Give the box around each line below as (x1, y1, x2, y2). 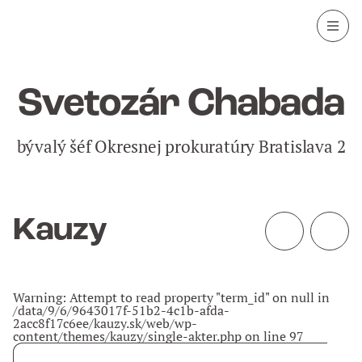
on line (242, 328, 289, 344)
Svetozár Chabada (17, 86, 345, 124)
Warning (13, 289, 62, 305)
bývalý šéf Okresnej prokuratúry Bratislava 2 (16, 136, 346, 158)
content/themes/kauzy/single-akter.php (13, 328, 242, 344)
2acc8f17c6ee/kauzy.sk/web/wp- (13, 315, 197, 331)
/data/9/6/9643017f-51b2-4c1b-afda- (13, 302, 229, 318)
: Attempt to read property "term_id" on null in (62, 289, 330, 305)
